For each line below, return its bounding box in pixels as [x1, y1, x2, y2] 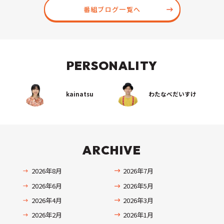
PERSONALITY [66, 57, 158, 73]
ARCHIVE [82, 142, 141, 158]
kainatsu [66, 89, 94, 98]
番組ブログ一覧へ [83, 4, 141, 14]
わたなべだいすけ [148, 89, 196, 98]
